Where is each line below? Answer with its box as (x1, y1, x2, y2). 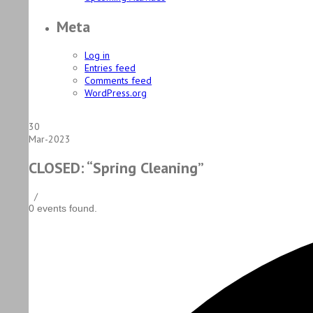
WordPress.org (85, 86, 147, 99)
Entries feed (85, 61, 136, 74)
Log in (85, 48, 110, 61)
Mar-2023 (29, 132, 71, 145)
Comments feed (85, 73, 152, 87)
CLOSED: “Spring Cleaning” (29, 158, 205, 178)
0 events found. (29, 203, 98, 214)
